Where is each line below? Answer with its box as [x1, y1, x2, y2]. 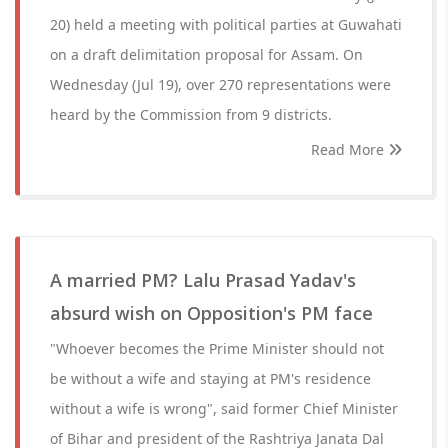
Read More [311, 140, 388, 159]
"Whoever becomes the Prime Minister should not [50, 339, 384, 358]
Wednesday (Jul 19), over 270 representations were [50, 75, 391, 94]
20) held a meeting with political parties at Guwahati [50, 15, 402, 34]
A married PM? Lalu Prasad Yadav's [50, 268, 356, 292]
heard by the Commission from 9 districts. [50, 105, 332, 124]
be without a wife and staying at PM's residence [50, 369, 371, 388]
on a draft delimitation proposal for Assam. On [50, 45, 363, 64]
